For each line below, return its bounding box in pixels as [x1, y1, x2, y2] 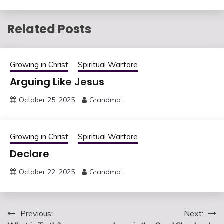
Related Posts [7, 20, 91, 37]
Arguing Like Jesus [10, 74, 104, 89]
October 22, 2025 [19, 167, 75, 176]
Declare [10, 146, 49, 161]
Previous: [20, 208, 53, 218]
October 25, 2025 [19, 95, 75, 104]
